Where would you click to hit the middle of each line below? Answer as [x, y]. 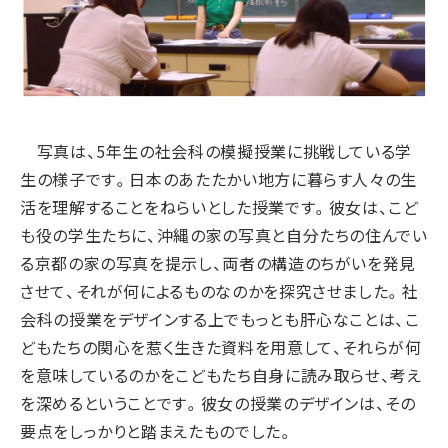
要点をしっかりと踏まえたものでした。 [157, 430]
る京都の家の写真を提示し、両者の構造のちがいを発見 [218, 262]
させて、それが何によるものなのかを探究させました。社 [219, 290]
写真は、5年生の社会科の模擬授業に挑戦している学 [216, 150]
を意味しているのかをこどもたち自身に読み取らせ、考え [221, 374]
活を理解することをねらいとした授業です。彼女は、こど [219, 206]
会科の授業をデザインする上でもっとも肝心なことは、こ [220, 318]
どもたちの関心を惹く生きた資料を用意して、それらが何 [221, 346]
